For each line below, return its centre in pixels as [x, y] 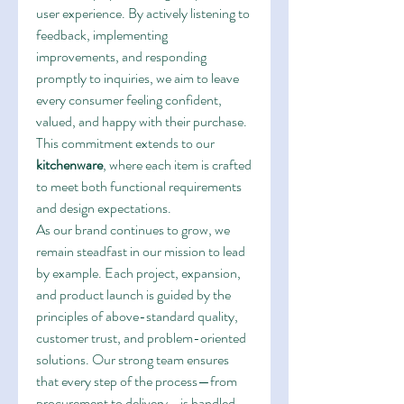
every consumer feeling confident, [129, 100]
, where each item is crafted [177, 165]
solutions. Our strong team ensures [133, 359]
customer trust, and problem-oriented [141, 338]
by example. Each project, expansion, [138, 273]
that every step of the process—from [137, 381]
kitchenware [69, 165]
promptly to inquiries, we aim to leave [138, 78]
